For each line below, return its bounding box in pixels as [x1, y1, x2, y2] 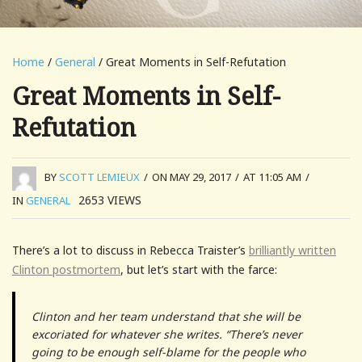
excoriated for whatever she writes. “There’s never [32, 326, 302, 342]
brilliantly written [249, 242, 336, 258]
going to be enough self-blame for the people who [32, 343, 305, 360]
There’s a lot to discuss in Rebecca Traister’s [12, 242, 249, 258]
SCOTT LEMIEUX [59, 170, 140, 185]
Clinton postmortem [12, 261, 120, 277]
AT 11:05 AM [243, 170, 301, 185]
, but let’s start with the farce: [120, 261, 277, 277]
